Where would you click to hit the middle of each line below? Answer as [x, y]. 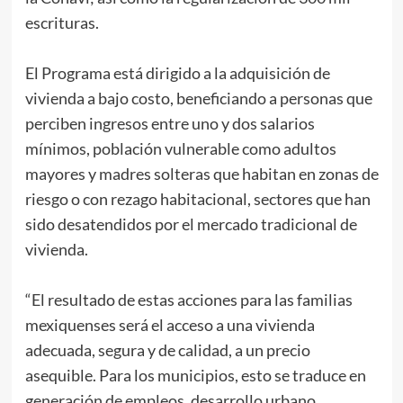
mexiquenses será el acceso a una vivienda [170, 325]
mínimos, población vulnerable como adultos [180, 149]
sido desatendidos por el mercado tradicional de [191, 224]
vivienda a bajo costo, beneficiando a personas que [198, 99]
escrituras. [62, 23]
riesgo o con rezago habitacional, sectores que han [197, 199]
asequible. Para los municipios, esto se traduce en [195, 376]
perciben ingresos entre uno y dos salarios [170, 124]
